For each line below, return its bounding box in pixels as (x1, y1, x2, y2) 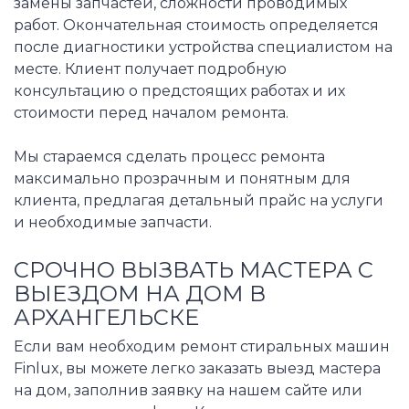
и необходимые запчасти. (14, 213, 212, 231)
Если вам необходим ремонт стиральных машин (14, 338, 390, 356)
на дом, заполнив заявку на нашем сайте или (14, 382, 362, 400)
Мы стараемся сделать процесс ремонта (14, 147, 325, 165)
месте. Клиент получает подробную (14, 59, 287, 78)
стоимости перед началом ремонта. (14, 103, 288, 121)
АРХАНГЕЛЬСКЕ (14, 303, 199, 330)
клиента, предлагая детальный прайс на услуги (14, 191, 383, 209)
